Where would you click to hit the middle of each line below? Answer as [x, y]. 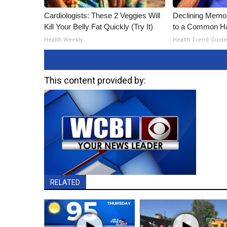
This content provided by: [95, 80]
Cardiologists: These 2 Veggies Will [102, 15]
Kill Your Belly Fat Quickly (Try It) [99, 26]
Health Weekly [64, 39]
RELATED [65, 183]
